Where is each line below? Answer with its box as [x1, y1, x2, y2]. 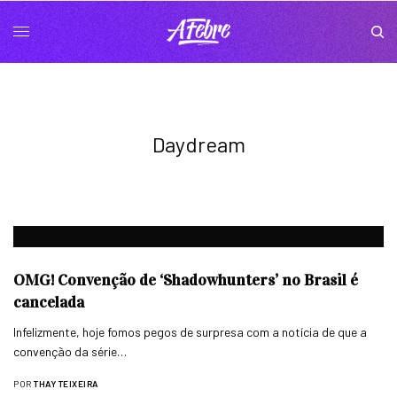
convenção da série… [13, 343, 128, 359]
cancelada [13, 292, 84, 312]
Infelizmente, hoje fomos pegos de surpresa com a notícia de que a [13, 323, 368, 339]
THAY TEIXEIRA [34, 378, 98, 389]
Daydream [152, 130, 245, 157]
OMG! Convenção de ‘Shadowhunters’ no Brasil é [13, 269, 358, 290]
